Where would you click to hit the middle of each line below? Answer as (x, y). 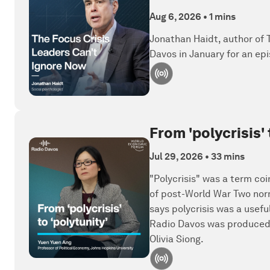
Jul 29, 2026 (176, 156)
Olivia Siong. (177, 239)
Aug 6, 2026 (175, 17)
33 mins (228, 156)
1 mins (222, 17)
